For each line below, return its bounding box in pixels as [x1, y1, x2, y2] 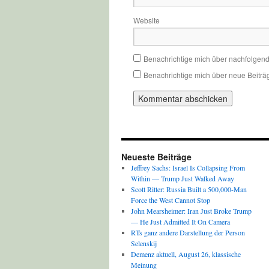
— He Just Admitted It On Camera [130, 217, 230, 226]
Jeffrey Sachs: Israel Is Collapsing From [130, 163, 245, 172]
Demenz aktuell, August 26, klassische [130, 249, 241, 259]
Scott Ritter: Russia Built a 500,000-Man [130, 184, 247, 194]
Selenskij [130, 238, 157, 248]
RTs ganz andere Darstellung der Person [130, 228, 245, 237]
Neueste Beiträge [121, 151, 192, 163]
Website [133, 15, 160, 25]
